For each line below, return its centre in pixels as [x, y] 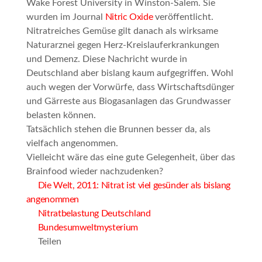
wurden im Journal [65, 17]
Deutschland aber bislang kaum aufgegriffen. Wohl [130, 73]
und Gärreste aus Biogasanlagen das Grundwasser [128, 101]
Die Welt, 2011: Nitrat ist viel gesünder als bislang [134, 186]
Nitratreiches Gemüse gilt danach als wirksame [122, 31]
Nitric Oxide [129, 17]
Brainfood [46, 172]
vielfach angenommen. [72, 144]
